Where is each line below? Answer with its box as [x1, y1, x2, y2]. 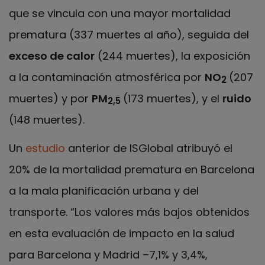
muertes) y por [9, 91, 92, 106]
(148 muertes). [9, 112, 85, 127]
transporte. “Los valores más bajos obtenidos [9, 205, 250, 220]
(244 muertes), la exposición [95, 48, 250, 63]
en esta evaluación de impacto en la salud [9, 226, 234, 241]
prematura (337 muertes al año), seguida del [9, 27, 249, 42]
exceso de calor [9, 48, 95, 63]
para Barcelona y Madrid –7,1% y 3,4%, [9, 247, 208, 263]
